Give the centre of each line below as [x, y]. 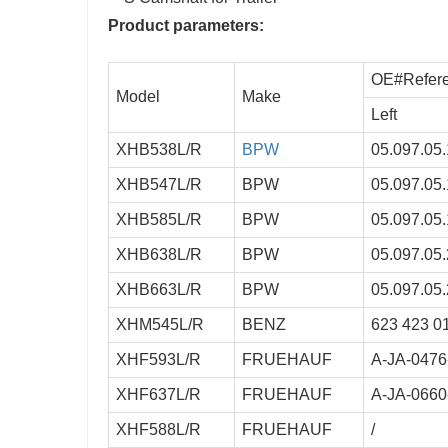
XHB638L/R [159, 255]
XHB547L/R [159, 185]
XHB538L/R [159, 150]
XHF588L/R [158, 430]
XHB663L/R [159, 290]
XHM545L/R [160, 325]
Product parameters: [186, 26]
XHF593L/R [158, 360]
